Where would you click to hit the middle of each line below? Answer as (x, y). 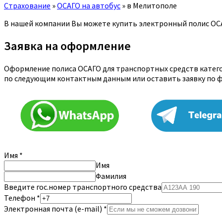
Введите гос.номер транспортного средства (83, 187)
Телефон (20, 197)
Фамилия (111, 176)
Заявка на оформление (67, 46)
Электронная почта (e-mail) (54, 208)
